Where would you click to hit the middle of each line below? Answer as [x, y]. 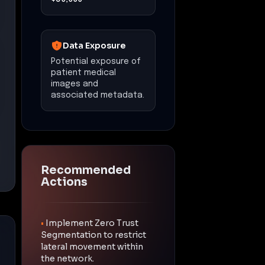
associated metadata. [98, 95]
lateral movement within [92, 246]
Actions [64, 182]
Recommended [86, 170]
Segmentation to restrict [93, 235]
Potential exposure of [96, 61]
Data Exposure [94, 45]
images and [75, 84]
